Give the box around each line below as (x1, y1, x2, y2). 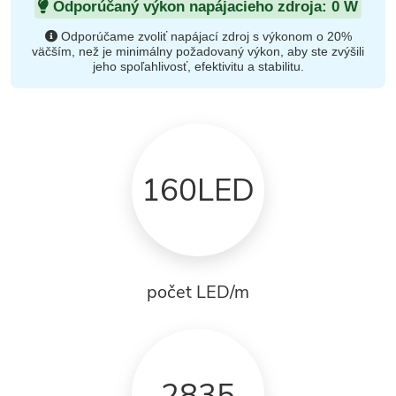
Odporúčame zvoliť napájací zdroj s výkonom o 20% (57, 29, 352, 43)
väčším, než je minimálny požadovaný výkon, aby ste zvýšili (32, 44, 364, 58)
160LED (141, 169, 255, 211)
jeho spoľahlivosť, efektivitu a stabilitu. (92, 59, 304, 73)
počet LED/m (147, 280, 249, 304)
